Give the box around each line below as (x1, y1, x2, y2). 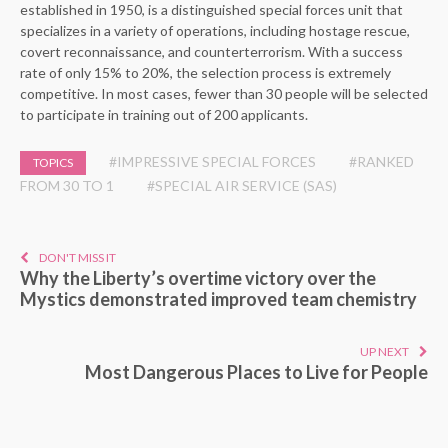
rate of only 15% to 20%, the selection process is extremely (20, 63, 391, 81)
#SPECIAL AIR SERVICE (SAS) (147, 176, 337, 194)
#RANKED (349, 152, 414, 170)
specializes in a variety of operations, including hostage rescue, (20, 21, 410, 39)
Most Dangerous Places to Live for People (85, 360, 428, 383)
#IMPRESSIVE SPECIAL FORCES (109, 152, 316, 170)
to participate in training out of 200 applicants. (20, 105, 308, 123)
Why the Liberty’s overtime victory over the (20, 266, 376, 289)
